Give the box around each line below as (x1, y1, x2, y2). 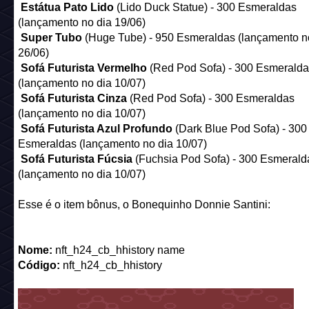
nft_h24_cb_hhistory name (52, 244, 185, 257)
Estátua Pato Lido (20, 1, 117, 14)
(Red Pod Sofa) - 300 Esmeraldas (129, 92, 295, 105)
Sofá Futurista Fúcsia (20, 153, 135, 166)
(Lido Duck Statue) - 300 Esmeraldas (116, 1, 297, 14)
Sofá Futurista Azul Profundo (20, 123, 175, 135)
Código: (17, 259, 60, 272)
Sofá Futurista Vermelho (20, 62, 150, 74)
